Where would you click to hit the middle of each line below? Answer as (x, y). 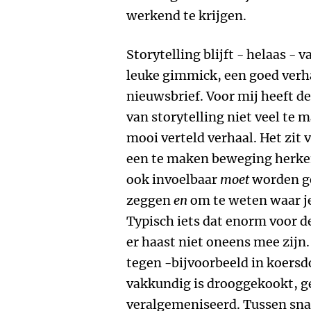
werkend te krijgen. (188, 16)
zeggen (150, 200)
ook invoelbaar (173, 179)
